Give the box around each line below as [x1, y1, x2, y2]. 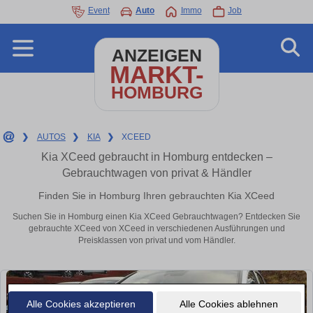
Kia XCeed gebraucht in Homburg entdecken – [41, 151, 272, 163]
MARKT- [109, 61, 204, 88]
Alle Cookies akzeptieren [26, 298, 136, 310]
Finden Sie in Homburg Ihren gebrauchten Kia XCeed [38, 189, 275, 201]
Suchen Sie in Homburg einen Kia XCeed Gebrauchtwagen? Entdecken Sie [13, 212, 300, 222]
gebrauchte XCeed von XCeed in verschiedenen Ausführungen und [28, 224, 285, 234]
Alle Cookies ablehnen [179, 298, 278, 310]
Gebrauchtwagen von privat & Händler [61, 167, 252, 179]
